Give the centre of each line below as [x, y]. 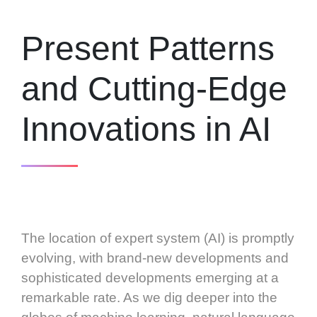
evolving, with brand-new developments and [155, 258]
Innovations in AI [146, 129]
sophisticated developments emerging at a [150, 277]
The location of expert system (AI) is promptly [158, 238]
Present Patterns [148, 48]
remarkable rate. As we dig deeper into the [149, 297]
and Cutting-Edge [154, 88]
